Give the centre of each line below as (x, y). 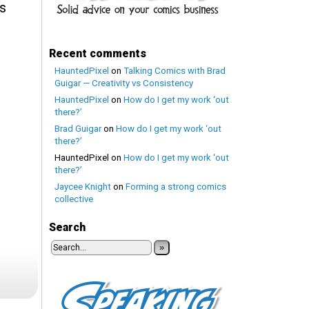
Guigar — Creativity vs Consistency (124, 83)
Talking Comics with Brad (175, 71)
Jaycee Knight (83, 187)
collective (74, 199)
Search (67, 227)
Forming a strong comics (176, 187)
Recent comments (98, 53)
